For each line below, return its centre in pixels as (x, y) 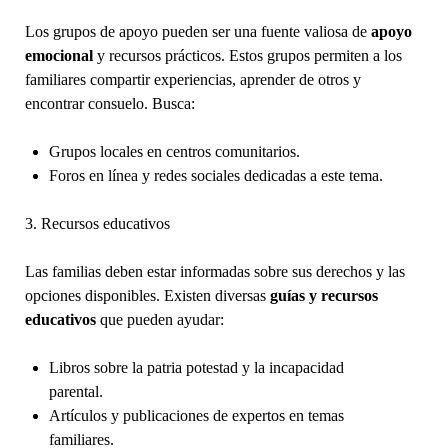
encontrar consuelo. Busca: (109, 103)
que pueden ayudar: (159, 319)
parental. (75, 391)
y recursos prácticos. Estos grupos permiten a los (247, 55)
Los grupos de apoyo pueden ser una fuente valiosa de (197, 31)
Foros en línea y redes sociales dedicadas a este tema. (215, 175)
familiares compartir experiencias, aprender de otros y (192, 79)
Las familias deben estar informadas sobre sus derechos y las (214, 271)
